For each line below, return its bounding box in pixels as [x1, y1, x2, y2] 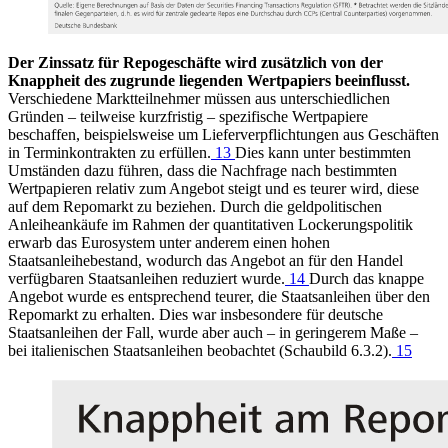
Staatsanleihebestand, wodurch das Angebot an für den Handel [8, 252, 403, 270]
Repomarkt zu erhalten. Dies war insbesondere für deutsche [8, 306, 383, 324]
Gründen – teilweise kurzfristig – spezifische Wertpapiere [8, 108, 368, 126]
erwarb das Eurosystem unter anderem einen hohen [8, 234, 330, 252]
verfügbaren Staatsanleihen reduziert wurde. [8, 270, 285, 288]
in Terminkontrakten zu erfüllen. [8, 144, 211, 162]
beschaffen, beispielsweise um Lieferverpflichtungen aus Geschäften [8, 126, 439, 144]
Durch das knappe [309, 270, 424, 288]
